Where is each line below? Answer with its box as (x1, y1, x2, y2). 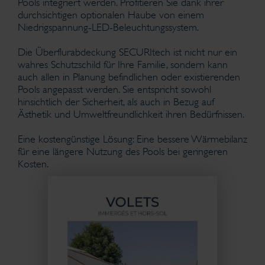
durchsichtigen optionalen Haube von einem (18, 9, 204, 21)
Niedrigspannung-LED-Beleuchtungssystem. (18, 21, 199, 33)
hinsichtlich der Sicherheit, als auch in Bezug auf (18, 96, 214, 108)
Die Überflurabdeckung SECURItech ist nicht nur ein (18, 46, 237, 58)
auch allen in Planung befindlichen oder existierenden (18, 71, 240, 83)
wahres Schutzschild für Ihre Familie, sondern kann (18, 59, 228, 70)
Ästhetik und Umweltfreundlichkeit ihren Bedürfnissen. (18, 108, 244, 120)
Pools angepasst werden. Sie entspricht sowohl (18, 83, 211, 95)
